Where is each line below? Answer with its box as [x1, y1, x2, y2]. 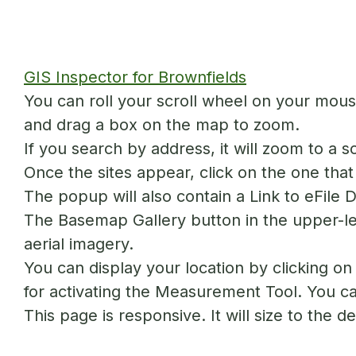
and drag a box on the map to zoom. [24, 115, 300, 134]
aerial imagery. [24, 234, 133, 253]
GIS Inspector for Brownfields [24, 68, 246, 87]
